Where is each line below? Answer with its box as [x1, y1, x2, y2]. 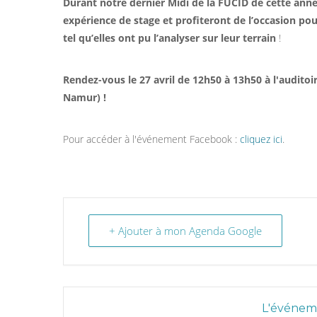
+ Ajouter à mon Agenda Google [109, 223, 262, 238]
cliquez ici [240, 132, 282, 146]
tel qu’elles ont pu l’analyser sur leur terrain [63, 30, 276, 45]
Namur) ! [63, 90, 106, 104]
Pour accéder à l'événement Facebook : [63, 132, 240, 146]
